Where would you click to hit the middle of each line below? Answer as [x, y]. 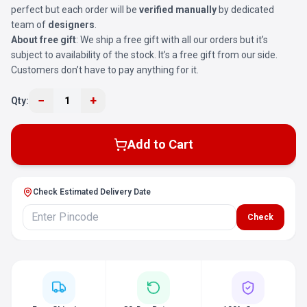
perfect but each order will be [74, 10]
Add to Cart [160, 144]
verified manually [177, 10]
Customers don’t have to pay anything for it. [105, 70]
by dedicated [245, 10]
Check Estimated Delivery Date [92, 192]
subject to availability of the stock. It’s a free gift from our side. [144, 55]
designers [71, 25]
